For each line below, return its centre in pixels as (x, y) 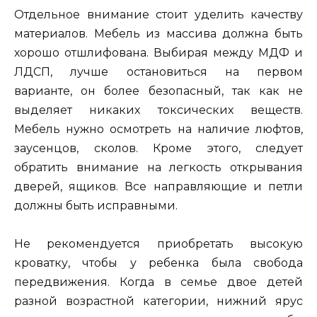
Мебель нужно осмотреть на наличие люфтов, (158, 129)
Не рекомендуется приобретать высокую (158, 243)
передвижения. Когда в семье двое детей (158, 282)
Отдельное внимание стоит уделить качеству (158, 14)
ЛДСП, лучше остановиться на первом (158, 71)
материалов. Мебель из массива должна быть (158, 33)
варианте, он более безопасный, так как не (158, 91)
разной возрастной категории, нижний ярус (158, 301)
